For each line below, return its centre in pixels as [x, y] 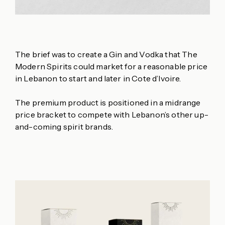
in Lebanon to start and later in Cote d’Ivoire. [98, 78]
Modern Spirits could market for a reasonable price [111, 66]
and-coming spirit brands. [64, 126]
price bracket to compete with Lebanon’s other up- [112, 114]
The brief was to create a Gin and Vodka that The [106, 54]
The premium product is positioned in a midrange [108, 102]
